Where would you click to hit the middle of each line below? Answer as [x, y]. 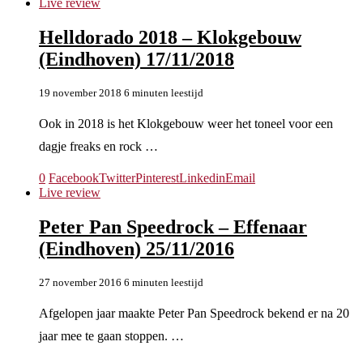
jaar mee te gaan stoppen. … [111, 335]
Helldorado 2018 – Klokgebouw [170, 37]
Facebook [74, 177]
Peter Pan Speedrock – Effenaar [173, 226]
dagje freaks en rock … [98, 146]
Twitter [117, 177]
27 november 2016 [80, 282]
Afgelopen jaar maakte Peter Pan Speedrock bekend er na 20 [194, 313]
